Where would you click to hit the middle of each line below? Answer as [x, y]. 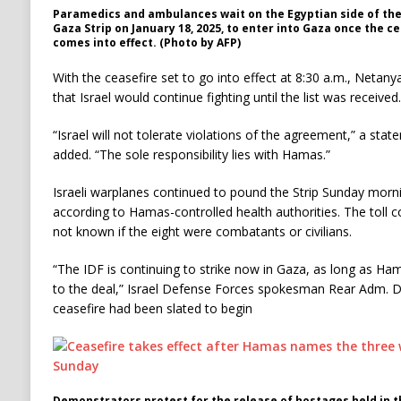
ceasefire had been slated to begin [152, 309]
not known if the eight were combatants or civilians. [202, 232]
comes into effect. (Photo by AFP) [146, 43]
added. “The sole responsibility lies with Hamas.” [191, 155]
